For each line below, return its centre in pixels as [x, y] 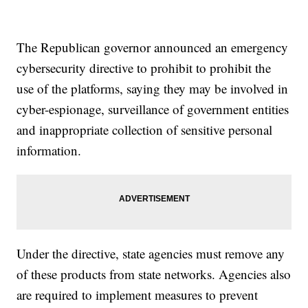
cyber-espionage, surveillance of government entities [153, 109]
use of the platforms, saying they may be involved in [153, 89]
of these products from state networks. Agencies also [154, 274]
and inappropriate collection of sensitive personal [145, 130]
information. [49, 151]
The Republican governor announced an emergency [153, 47]
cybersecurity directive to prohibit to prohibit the [144, 68]
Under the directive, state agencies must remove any [151, 254]
